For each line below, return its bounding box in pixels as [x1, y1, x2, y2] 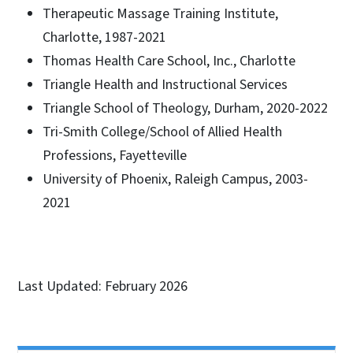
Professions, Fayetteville [43, 145, 187, 165]
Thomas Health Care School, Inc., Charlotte [43, 50, 295, 71]
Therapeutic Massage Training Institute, [43, 3, 278, 24]
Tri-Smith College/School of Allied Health [43, 121, 282, 142]
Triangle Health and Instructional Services [43, 74, 288, 95]
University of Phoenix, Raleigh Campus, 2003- [43, 169, 308, 189]
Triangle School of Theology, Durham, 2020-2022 [43, 98, 328, 118]
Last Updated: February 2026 [17, 276, 188, 296]
